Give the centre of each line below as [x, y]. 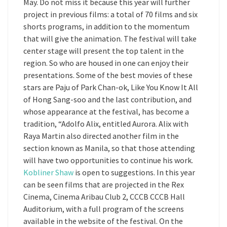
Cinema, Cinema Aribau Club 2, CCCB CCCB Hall [104, 197]
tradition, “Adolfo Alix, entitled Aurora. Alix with [106, 124]
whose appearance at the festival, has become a [106, 111]
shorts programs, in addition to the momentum [106, 26]
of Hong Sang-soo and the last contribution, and [107, 99]
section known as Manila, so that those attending [109, 148]
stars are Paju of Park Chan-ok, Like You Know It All [111, 87]
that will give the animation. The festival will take [110, 39]
